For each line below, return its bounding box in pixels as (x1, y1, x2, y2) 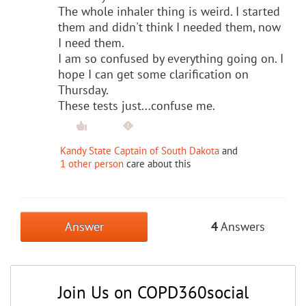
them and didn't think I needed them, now (58, 18, 281, 35)
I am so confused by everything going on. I (58, 50, 283, 66)
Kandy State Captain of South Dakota (60, 143, 219, 157)
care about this (124, 156, 191, 170)
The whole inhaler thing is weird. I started (58, 3, 280, 19)
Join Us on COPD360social (57, 281, 249, 303)
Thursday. (58, 81, 109, 98)
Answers (218, 218, 265, 234)
